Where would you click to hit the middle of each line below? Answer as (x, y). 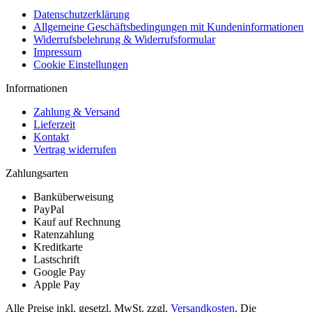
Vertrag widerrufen (75, 149)
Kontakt (51, 136)
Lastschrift (56, 259)
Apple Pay (57, 284)
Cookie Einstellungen (81, 64)
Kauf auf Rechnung (77, 221)
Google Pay (60, 272)
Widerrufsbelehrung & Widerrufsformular (124, 39)
